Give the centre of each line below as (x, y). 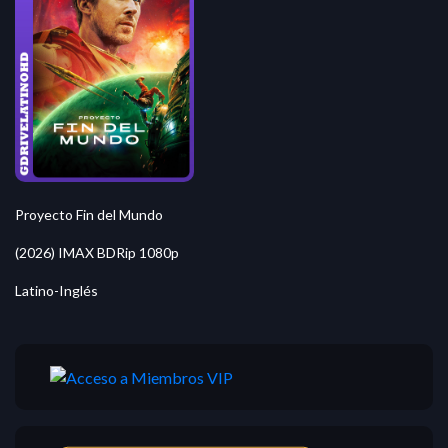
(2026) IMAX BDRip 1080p (97, 252)
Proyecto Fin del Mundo (89, 214)
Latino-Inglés (56, 290)
